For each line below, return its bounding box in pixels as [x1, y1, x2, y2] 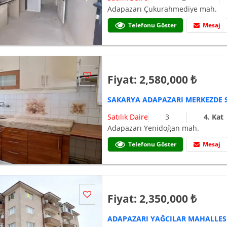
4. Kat [203, 112, 223, 122]
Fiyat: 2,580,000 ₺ [107, 72, 197, 87]
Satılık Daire [107, 112, 148, 122]
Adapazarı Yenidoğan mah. [107, 123, 200, 133]
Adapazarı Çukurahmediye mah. [107, 4, 217, 14]
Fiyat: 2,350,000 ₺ [107, 192, 197, 206]
